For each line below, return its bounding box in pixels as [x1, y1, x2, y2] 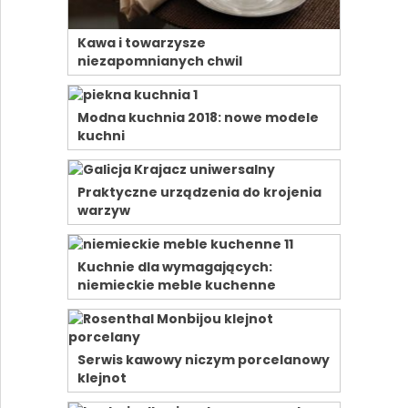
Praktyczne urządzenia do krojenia [76, 183, 321, 202]
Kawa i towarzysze [76, 34, 206, 53]
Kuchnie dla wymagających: [76, 258, 272, 277]
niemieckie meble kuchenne [76, 276, 276, 295]
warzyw [76, 201, 130, 220]
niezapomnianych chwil [76, 52, 242, 71]
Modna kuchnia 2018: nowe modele [76, 108, 319, 127]
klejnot [76, 369, 127, 388]
